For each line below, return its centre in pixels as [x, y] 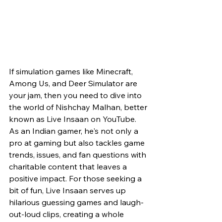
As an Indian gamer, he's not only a [75, 131]
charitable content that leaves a [69, 167]
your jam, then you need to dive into [76, 95]
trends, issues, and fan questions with [79, 155]
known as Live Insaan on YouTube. [74, 119]
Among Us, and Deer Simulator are [74, 83]
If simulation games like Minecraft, [72, 72]
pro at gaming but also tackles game [78, 143]
